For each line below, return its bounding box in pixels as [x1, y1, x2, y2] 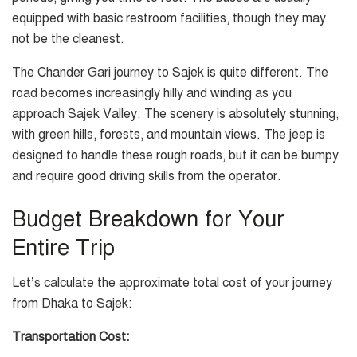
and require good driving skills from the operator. [12, 168, 281, 185]
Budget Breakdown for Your [12, 205, 284, 233]
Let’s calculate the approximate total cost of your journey [12, 275, 332, 292]
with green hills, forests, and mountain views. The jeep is [12, 127, 325, 143]
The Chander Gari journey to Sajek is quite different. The [12, 65, 328, 81]
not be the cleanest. [12, 31, 124, 48]
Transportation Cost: [12, 329, 129, 346]
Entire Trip [12, 233, 115, 261]
